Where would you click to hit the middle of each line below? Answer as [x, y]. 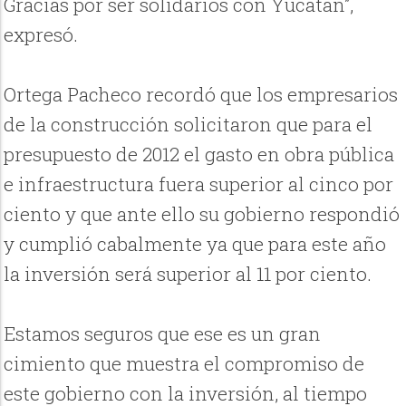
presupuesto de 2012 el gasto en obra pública [199, 155]
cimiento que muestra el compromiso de [184, 364]
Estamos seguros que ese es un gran [163, 334]
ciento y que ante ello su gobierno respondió [202, 214]
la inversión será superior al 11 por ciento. [188, 274]
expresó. [41, 35]
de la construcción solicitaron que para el [188, 125]
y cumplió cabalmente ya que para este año [195, 244]
